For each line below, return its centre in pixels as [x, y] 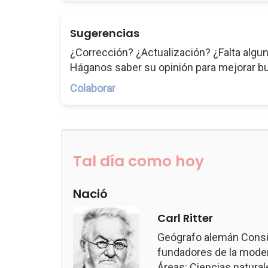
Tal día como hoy [138, 161]
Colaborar [93, 88]
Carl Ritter [185, 218]
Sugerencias [105, 33]
